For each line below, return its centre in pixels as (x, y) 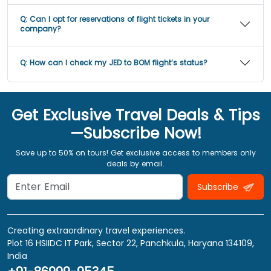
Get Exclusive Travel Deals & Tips (135, 116)
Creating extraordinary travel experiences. (96, 231)
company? (41, 29)
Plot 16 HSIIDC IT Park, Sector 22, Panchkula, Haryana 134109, (131, 243)
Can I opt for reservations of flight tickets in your (119, 19)
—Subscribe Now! (135, 134)
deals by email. (135, 164)
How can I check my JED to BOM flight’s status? (119, 63)
